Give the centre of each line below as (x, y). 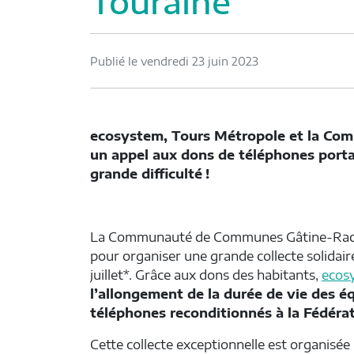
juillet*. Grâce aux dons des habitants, (206, 275)
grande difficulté (146, 174)
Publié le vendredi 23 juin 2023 (174, 61)
